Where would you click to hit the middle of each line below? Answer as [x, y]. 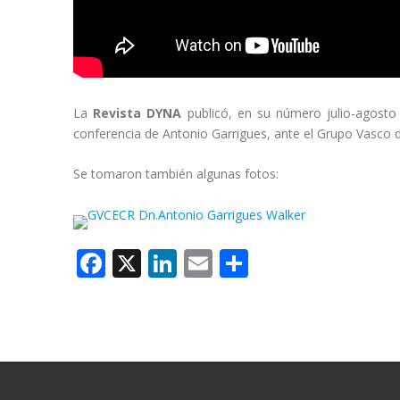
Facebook [168, 263]
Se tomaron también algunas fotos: [176, 174]
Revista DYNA [137, 112]
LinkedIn [234, 263]
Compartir [316, 263]
